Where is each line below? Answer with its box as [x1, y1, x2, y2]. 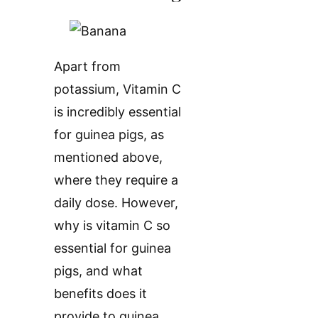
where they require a [54, 172, 178, 187]
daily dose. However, [54, 194, 178, 210]
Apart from [54, 58, 121, 74]
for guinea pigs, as [54, 126, 164, 142]
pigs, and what [54, 263, 143, 278]
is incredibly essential [54, 104, 181, 119]
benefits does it [54, 285, 147, 301]
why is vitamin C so [54, 217, 170, 233]
